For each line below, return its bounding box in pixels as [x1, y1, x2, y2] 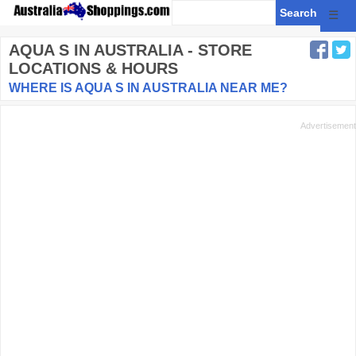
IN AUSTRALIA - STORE [69, 41, 252, 59]
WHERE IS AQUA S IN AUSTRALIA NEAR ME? [9, 81, 288, 95]
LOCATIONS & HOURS [9, 60, 178, 77]
